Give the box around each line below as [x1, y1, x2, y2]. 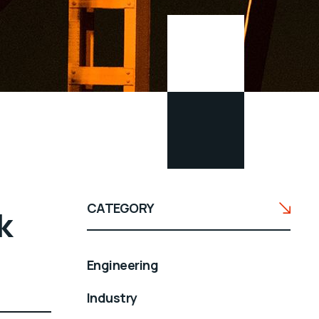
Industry [87, 288, 137, 306]
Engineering [87, 256, 159, 273]
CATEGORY [87, 199, 155, 216]
